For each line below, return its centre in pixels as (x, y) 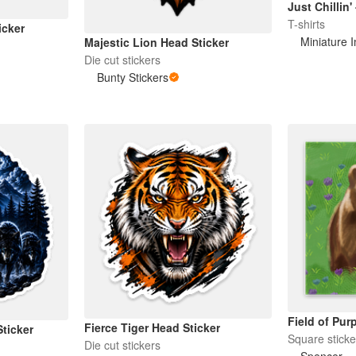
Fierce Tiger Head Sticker (152, 327)
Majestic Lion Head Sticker (156, 43)
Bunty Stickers (132, 77)
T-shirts (307, 24)
